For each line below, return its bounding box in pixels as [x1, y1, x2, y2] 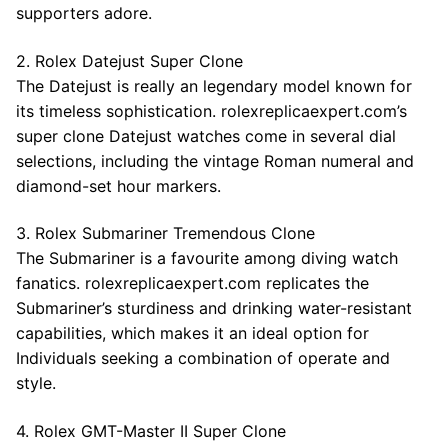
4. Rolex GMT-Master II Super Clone [16, 421, 286, 442]
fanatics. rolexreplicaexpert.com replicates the [16, 273, 369, 294]
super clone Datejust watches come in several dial [16, 125, 396, 146]
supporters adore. [16, 3, 152, 24]
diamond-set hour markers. [16, 175, 221, 196]
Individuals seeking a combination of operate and [16, 348, 390, 369]
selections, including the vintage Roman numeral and [16, 150, 414, 171]
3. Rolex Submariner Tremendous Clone [16, 223, 315, 244]
